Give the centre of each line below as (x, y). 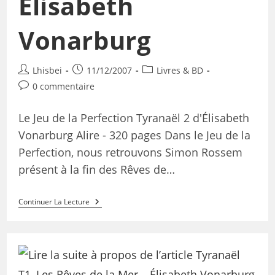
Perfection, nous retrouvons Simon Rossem (130, 152)
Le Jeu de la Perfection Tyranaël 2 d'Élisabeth (134, 118)
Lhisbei (47, 70)
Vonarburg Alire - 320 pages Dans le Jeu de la (134, 135)
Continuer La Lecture (54, 201)
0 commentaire (63, 86)
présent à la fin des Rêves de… (96, 169)
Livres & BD (180, 70)
